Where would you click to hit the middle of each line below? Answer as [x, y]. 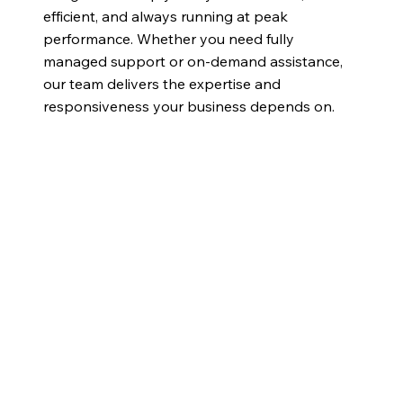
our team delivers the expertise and [161, 83]
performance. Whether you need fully [168, 38]
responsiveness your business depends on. [188, 106]
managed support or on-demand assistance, [193, 61]
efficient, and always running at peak [165, 16]
